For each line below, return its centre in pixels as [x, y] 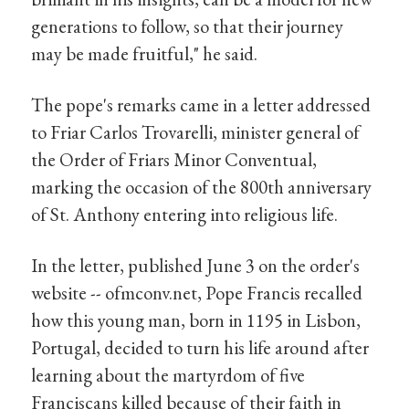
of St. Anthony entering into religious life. [185, 214]
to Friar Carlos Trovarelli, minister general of [196, 131]
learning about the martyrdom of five [168, 374]
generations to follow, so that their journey [188, 26]
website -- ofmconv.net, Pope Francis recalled [197, 292]
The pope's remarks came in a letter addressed [201, 104]
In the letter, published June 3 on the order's [196, 265]
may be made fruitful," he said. [145, 54]
